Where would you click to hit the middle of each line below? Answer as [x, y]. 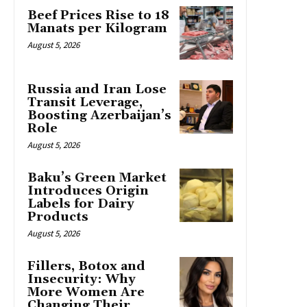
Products [58, 217]
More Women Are [86, 292]
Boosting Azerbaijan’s [99, 115]
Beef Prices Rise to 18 [98, 15]
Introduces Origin [88, 191]
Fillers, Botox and [86, 266]
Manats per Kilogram [97, 28]
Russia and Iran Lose [97, 89]
